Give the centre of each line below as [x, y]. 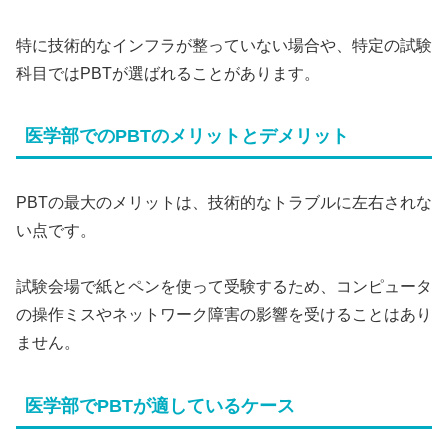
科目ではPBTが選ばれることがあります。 [168, 73]
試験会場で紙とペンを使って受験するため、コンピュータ [224, 287]
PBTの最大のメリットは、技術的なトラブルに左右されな [224, 202]
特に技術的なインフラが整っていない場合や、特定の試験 [224, 45]
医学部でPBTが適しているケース [160, 406]
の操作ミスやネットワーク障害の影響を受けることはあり [224, 315]
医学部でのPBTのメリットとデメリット [187, 136]
